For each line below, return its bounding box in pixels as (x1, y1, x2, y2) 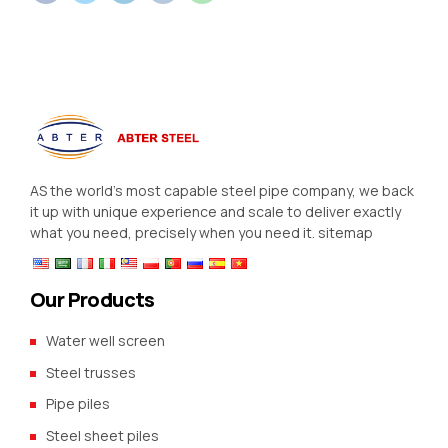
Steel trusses (46, 362, 136, 382)
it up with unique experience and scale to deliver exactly (30, 202, 401, 222)
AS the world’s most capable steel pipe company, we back (30, 181, 414, 201)
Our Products (30, 286, 155, 314)
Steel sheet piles (46, 425, 159, 445)
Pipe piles (46, 394, 110, 414)
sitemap (318, 223, 373, 243)
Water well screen (46, 331, 165, 351)
